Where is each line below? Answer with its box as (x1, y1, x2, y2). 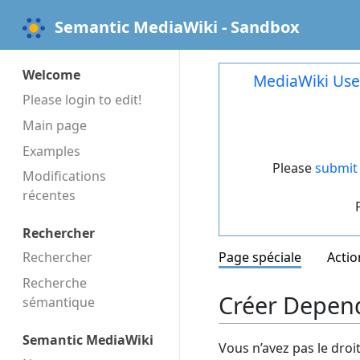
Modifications (22, 167, 106, 186)
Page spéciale (219, 248, 301, 267)
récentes (22, 186, 76, 205)
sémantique (22, 293, 95, 312)
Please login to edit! (22, 90, 141, 108)
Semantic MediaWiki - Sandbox (55, 16, 300, 38)
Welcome (22, 66, 80, 84)
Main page (22, 116, 87, 134)
